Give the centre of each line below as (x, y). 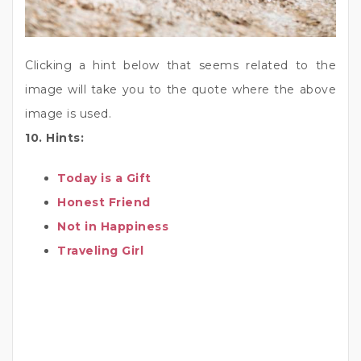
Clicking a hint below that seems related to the (180, 66)
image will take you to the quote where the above (180, 90)
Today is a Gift (104, 178)
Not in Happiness (113, 227)
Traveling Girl (100, 251)
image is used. (68, 114)
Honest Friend (104, 203)
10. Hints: (54, 138)
